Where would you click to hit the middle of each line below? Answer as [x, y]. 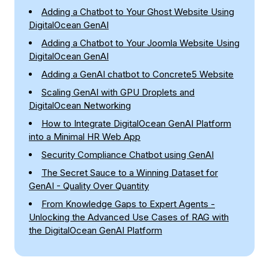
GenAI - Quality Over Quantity [89, 186]
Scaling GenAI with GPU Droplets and [118, 92]
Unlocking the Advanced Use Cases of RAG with [129, 217]
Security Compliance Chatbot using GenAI [128, 155]
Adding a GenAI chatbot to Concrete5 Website [138, 74]
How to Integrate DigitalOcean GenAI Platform [136, 123]
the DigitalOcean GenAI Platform [95, 230]
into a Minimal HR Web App [85, 137]
